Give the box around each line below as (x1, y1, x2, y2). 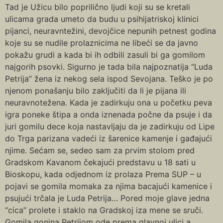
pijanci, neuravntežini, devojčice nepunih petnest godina (5, 26, 216, 36)
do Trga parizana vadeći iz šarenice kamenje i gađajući (5, 133, 212, 144)
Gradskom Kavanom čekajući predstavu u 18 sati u (5, 157, 196, 168)
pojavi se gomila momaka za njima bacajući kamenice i (5, 181, 212, 192)
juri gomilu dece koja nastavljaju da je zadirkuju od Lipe (5, 121, 215, 132)
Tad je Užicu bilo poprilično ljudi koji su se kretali (5, 2, 190, 12)
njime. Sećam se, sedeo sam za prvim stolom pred (5, 145, 195, 156)
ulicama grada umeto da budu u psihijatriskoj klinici (5, 14, 199, 24)
